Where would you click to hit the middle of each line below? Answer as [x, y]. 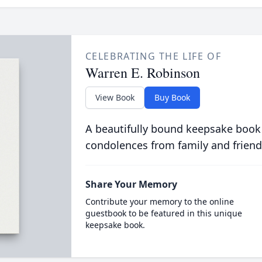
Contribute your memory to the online [159, 201]
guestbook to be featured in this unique [163, 213]
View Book [115, 97]
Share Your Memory [131, 184]
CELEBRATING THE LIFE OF [153, 56]
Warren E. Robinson [142, 73]
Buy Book [172, 97]
